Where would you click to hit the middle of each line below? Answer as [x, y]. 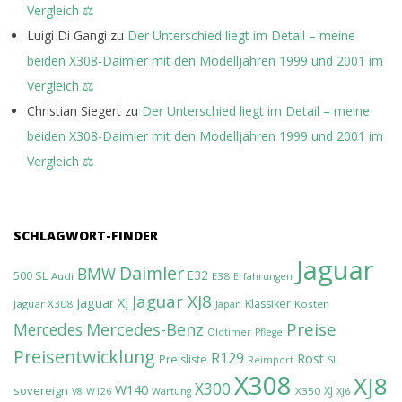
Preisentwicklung [84, 356]
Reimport [271, 359]
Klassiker [268, 303]
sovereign [41, 390]
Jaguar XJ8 [172, 301]
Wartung [171, 391]
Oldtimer [229, 332]
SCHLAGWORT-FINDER [86, 235]
